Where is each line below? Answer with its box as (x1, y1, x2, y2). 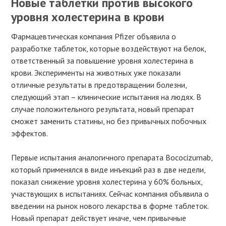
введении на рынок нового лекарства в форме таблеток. (11, 200, 209, 211)
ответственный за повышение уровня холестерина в (11, 55, 194, 66)
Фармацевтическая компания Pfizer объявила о (11, 31, 177, 41)
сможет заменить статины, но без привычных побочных (11, 116, 207, 126)
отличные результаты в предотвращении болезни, (11, 79, 187, 90)
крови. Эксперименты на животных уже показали (11, 67, 181, 78)
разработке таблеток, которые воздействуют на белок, (11, 43, 206, 53)
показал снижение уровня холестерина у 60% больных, (11, 176, 203, 187)
